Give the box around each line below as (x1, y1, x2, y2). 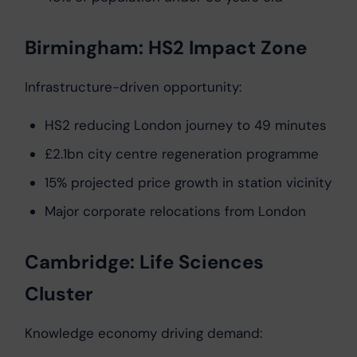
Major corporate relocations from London (45, 202, 306, 221)
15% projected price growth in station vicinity (45, 174, 331, 192)
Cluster (25, 281, 93, 307)
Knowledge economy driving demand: (25, 324, 262, 343)
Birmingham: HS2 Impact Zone (25, 35, 307, 61)
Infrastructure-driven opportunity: (25, 78, 241, 96)
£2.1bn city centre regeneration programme (45, 145, 319, 163)
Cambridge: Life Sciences (25, 249, 264, 275)
